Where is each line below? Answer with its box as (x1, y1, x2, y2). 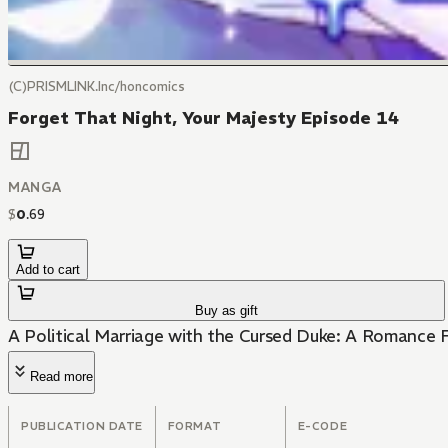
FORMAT (167, 419, 222, 434)
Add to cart (16, 262, 80, 278)
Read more (30, 369, 93, 385)
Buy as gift (195, 303, 259, 319)
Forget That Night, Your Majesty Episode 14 (8, 107, 399, 129)
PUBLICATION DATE (21, 419, 143, 434)
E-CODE (297, 419, 348, 434)
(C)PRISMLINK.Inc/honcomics (8, 78, 185, 95)
